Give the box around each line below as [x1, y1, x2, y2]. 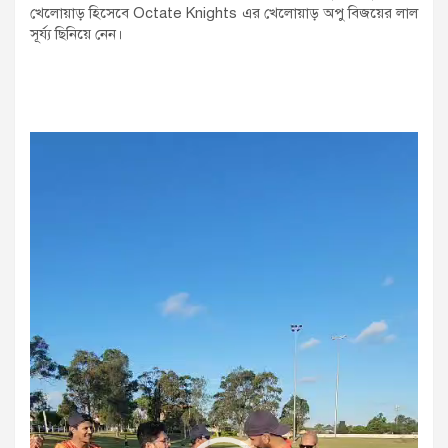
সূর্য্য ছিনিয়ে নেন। [30, 24, 123, 43]
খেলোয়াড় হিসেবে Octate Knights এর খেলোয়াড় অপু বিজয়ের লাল [30, 3, 418, 22]
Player [29, 152, 73, 171]
